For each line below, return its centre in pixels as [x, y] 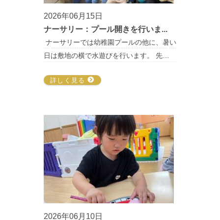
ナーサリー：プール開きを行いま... [106, 29]
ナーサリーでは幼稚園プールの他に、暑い [110, 42]
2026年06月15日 [73, 16]
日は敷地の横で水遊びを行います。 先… [107, 56]
